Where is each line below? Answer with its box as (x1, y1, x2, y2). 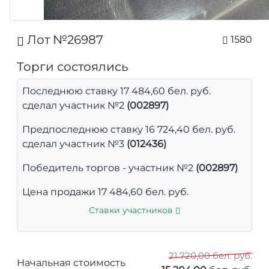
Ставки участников (89, 204, 175, 216)
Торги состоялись (17, 59, 128, 74)
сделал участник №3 (22, 138, 127, 150)
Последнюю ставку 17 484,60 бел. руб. (22, 85, 211, 97)
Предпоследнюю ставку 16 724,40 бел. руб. (22, 123, 235, 135)
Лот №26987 (24, 32, 103, 47)
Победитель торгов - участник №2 (22, 162, 196, 174)
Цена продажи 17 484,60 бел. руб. (22, 186, 189, 198)
